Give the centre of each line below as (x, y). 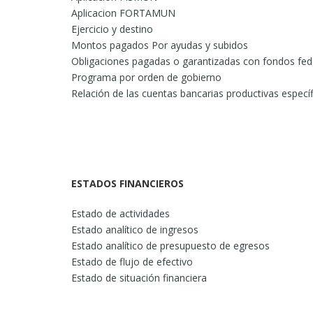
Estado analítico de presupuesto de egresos (170, 246)
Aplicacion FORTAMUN (123, 13)
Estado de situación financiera (139, 278)
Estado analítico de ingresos (135, 230)
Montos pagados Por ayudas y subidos (160, 45)
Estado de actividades (121, 213)
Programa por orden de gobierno (146, 77)
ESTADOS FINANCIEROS (129, 183)
